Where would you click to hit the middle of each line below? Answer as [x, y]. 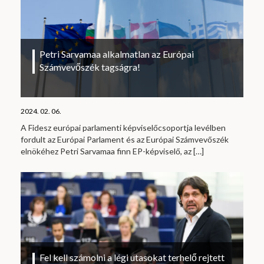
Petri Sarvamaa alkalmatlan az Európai [117, 54]
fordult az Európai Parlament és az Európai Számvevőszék [125, 140]
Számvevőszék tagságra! [90, 67]
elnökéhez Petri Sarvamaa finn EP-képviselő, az [107, 151]
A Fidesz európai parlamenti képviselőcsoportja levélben [123, 128]
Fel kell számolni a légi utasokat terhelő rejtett [132, 257]
